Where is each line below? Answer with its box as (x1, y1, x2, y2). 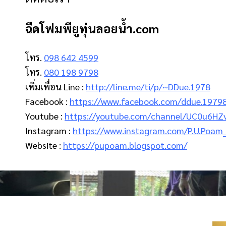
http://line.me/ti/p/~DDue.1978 (86, 80, 210, 92)
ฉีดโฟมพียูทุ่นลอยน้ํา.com (25, 20, 159, 37)
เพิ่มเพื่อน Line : (25, 80, 86, 92)
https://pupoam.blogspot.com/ (63, 139, 187, 151)
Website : (25, 139, 63, 151)
